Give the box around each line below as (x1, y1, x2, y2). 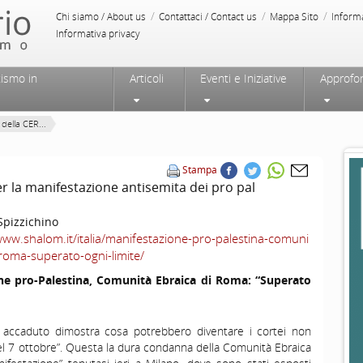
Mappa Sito (270, 10, 318, 23)
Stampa (182, 163, 217, 177)
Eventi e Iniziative (199, 70, 287, 86)
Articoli (129, 70, 164, 86)
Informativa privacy (56, 27, 140, 41)
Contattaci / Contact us (159, 10, 257, 23)
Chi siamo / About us (56, 10, 146, 23)
